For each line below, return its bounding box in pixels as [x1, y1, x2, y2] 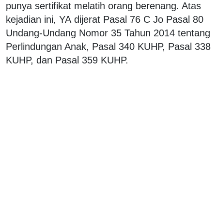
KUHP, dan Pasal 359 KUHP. [6, 54, 131, 65]
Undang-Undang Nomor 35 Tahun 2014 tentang [6, 27, 210, 38]
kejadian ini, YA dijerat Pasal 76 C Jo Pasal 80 [6, 14, 203, 25]
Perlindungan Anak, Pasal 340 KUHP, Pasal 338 [6, 41, 211, 52]
